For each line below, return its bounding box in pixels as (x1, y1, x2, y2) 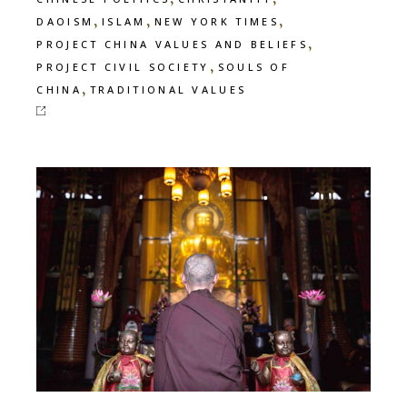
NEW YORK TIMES (154, 15, 279, 29)
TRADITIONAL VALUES (89, 83, 247, 97)
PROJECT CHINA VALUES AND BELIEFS (36, 37, 308, 52)
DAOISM (36, 15, 94, 29)
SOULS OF (217, 60, 291, 74)
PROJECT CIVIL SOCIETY (36, 60, 210, 74)
